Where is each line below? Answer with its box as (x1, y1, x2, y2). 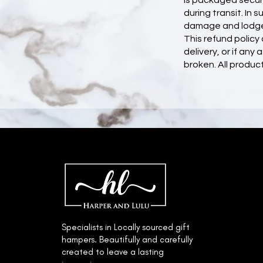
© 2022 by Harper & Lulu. (54, 136, 127, 143)
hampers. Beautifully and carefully (61, 234, 193, 245)
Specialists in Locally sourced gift (61, 222, 190, 233)
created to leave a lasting (61, 247, 164, 258)
